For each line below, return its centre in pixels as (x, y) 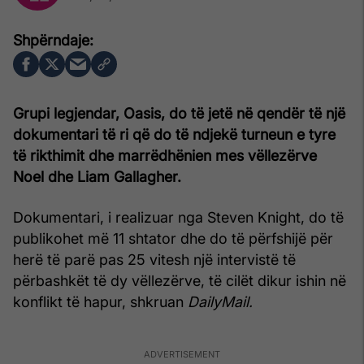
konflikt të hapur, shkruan (100, 302)
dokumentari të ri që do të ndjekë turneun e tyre (174, 135)
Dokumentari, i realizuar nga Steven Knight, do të (178, 218)
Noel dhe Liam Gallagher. (97, 177)
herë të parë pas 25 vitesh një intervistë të (154, 260)
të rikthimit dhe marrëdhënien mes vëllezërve (165, 156)
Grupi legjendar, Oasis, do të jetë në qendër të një (179, 114)
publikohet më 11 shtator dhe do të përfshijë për (173, 239)
